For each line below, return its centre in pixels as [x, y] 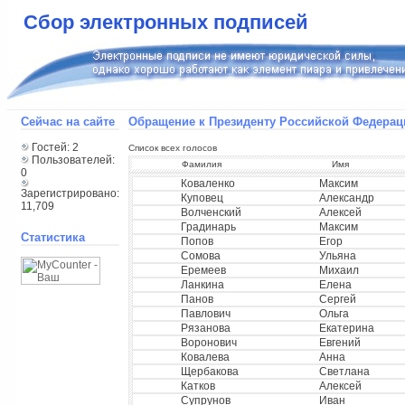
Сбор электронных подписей [166, 22]
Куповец [202, 198]
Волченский [211, 212]
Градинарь [208, 227]
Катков [198, 386]
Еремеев [203, 270]
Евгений [339, 343]
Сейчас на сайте [67, 122]
